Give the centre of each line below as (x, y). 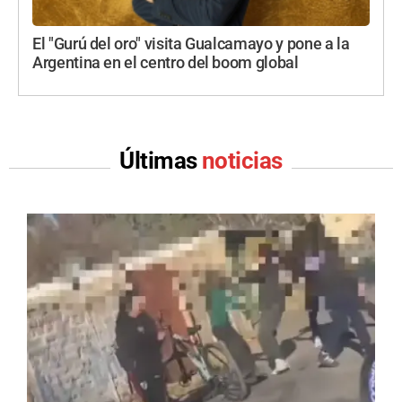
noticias (242, 160)
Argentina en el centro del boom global (166, 62)
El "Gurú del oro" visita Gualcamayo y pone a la (191, 44)
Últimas (161, 160)
